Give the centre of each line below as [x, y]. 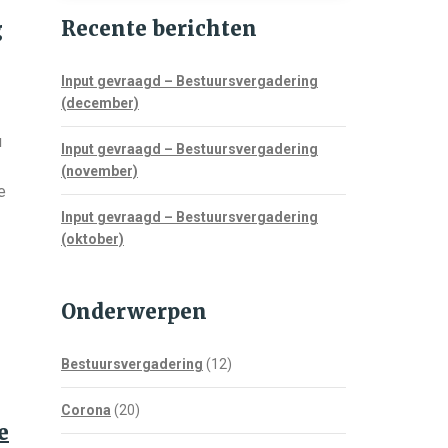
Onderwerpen [134, 311]
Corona [86, 410]
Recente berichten [159, 28]
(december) [100, 103]
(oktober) [92, 239]
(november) [99, 171]
